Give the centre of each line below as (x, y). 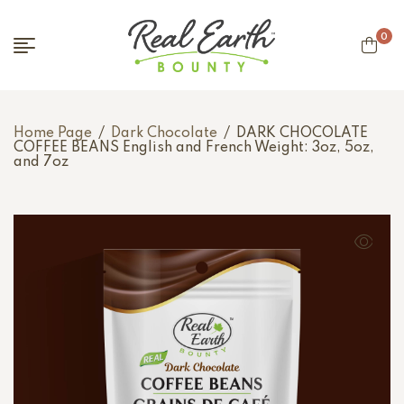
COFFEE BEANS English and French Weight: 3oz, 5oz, (194, 148)
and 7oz (41, 163)
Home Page (53, 134)
